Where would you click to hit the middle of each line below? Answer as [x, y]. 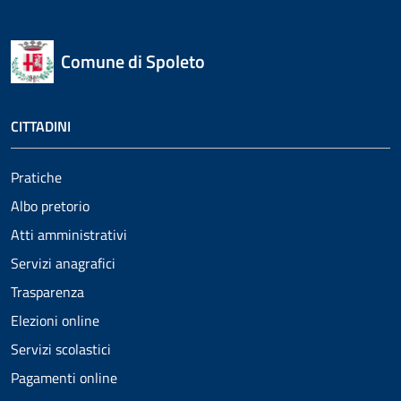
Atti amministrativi [69, 234]
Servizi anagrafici [63, 263]
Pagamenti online [64, 377]
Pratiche [36, 177]
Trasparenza [47, 291]
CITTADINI [41, 126]
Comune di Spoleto [133, 61]
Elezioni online [55, 320]
